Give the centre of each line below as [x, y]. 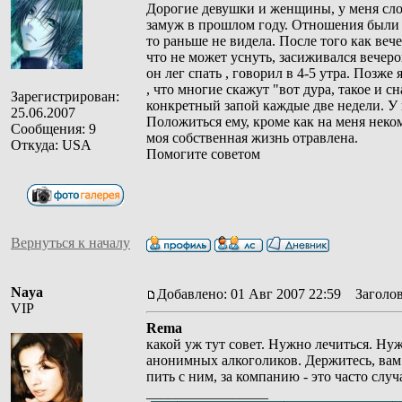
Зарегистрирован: [65, 96]
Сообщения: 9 [53, 128]
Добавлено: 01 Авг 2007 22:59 [249, 293]
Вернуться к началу [70, 242]
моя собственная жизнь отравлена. [252, 137]
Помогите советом [203, 153]
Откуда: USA [51, 144]
